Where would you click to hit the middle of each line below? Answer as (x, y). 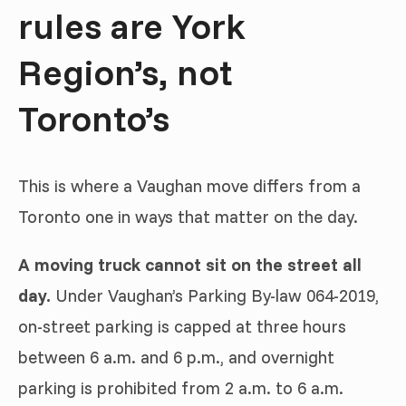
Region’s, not (125, 71)
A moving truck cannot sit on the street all (190, 264)
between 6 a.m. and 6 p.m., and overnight (176, 357)
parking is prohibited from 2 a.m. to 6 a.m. (181, 387)
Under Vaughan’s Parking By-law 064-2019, (215, 295)
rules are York (132, 25)
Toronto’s (94, 117)
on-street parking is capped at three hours (182, 326)
